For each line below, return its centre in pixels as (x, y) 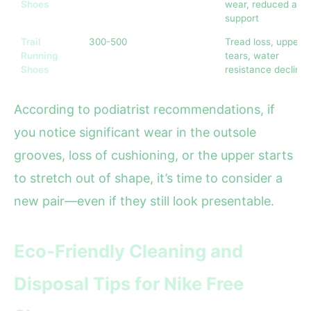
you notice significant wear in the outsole (135, 133)
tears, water (252, 56)
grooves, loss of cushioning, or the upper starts (153, 155)
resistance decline (266, 70)
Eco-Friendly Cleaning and (128, 251)
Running (39, 56)
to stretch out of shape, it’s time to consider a (148, 178)
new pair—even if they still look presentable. (144, 201)
